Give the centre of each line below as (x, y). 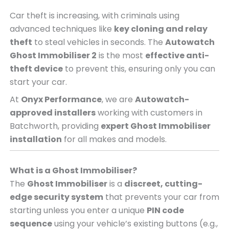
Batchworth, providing (55, 126)
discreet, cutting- (163, 184)
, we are (118, 99)
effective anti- (177, 55)
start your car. (38, 82)
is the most (121, 55)
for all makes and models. (114, 139)
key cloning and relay (161, 29)
